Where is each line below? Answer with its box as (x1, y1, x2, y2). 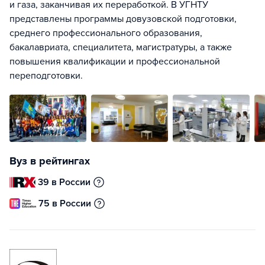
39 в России (38, 176, 91, 188)
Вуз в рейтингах (9, 154, 90, 167)
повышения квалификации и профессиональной (9, 56, 220, 67)
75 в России (38, 198, 91, 209)
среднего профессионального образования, (9, 27, 202, 39)
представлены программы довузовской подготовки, (9, 13, 237, 25)
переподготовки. (9, 70, 83, 82)
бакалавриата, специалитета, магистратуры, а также (9, 41, 232, 53)
